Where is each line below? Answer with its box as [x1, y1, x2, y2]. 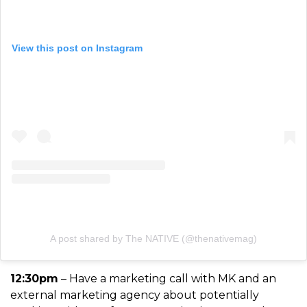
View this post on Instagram [12, 42, 143, 53]
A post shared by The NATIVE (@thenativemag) [50, 233, 257, 244]
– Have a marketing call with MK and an [58, 272, 276, 285]
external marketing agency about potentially [10, 288, 259, 302]
